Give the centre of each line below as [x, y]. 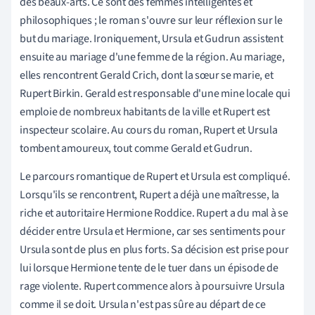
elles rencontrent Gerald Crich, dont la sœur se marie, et [147, 75]
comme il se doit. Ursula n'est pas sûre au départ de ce [143, 304]
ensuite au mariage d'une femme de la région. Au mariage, [152, 57]
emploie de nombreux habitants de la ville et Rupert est [145, 111]
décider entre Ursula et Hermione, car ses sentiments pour [153, 231]
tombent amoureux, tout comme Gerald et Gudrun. [136, 148]
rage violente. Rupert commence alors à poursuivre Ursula [152, 286]
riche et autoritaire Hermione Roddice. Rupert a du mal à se [154, 213]
